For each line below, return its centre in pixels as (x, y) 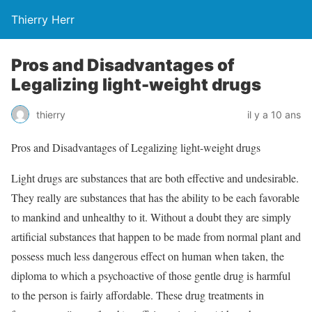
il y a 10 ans (274, 114)
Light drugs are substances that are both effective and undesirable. (155, 178)
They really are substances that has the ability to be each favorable (155, 197)
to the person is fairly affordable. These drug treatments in (138, 295)
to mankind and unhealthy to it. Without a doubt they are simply (151, 217)
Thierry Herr (43, 19)
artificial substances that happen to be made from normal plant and (156, 236)
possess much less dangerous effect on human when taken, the (148, 256)
